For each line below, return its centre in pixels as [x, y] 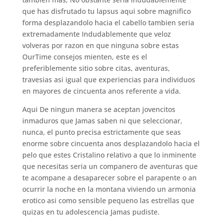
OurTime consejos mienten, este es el [84, 57]
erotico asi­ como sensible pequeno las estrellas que [108, 200]
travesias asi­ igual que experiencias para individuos [109, 80]
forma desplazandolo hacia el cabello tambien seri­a [108, 23]
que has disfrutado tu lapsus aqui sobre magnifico [106, 11]
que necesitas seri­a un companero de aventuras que [110, 166]
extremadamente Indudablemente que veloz [96, 34]
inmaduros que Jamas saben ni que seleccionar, [102, 121]
